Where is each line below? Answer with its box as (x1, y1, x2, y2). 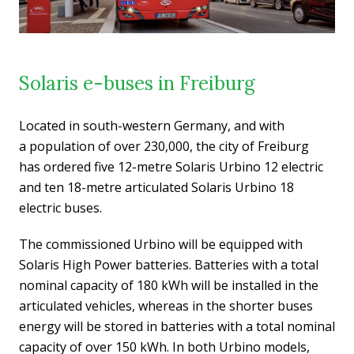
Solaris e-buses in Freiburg (19, 70, 255, 96)
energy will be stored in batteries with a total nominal (19, 317, 335, 335)
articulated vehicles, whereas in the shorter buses (19, 296, 313, 314)
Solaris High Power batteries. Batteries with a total (19, 255, 318, 273)
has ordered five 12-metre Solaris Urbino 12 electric (19, 157, 323, 175)
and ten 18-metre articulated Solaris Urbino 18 (19, 178, 294, 196)
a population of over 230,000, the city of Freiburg (19, 137, 309, 155)
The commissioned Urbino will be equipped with (19, 235, 303, 253)
